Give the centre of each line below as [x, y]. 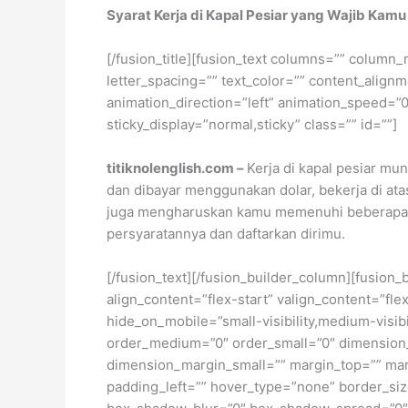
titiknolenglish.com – [177, 168]
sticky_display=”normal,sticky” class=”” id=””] [252, 124]
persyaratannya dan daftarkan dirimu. [226, 233]
